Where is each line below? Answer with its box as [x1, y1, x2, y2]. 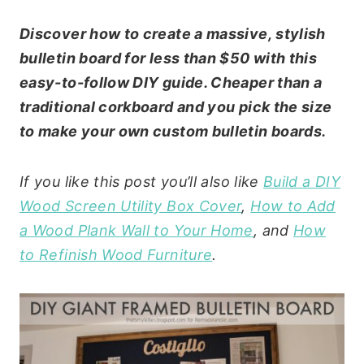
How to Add [250, 197, 336, 214]
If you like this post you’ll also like [19, 172, 264, 190]
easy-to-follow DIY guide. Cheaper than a [19, 73, 323, 91]
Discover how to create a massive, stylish [19, 24, 326, 42]
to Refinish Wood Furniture [19, 245, 213, 263]
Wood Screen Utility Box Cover [19, 197, 242, 214]
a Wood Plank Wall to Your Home [19, 221, 253, 239]
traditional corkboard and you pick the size [19, 97, 332, 115]
